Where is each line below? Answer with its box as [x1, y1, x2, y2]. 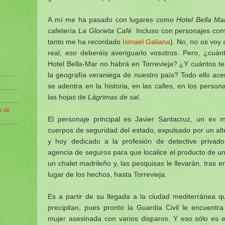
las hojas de [48, 93, 88, 101]
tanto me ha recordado [48, 38, 123, 46]
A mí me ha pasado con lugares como [48, 16, 176, 24]
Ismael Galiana [123, 38, 171, 46]
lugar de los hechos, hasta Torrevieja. [48, 170, 167, 179]
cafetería [48, 27, 78, 35]
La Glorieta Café [78, 27, 132, 35]
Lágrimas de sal [88, 93, 139, 101]
